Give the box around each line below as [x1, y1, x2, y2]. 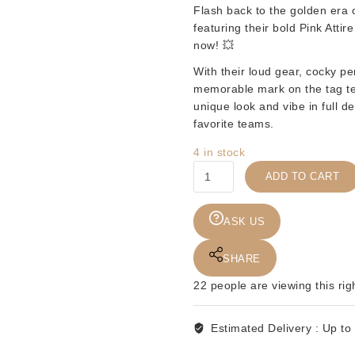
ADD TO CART [265, 170, 340, 182]
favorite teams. [193, 116, 274, 130]
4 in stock [193, 145, 245, 158]
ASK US [223, 215, 265, 227]
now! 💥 [193, 38, 234, 52]
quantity [193, 301, 235, 315]
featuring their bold [193, 21, 300, 34]
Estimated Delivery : [211, 321, 323, 334]
